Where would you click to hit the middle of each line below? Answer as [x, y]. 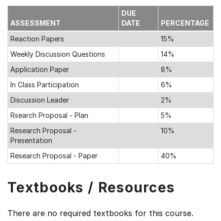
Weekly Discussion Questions [58, 54]
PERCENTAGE [186, 23]
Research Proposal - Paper [54, 156]
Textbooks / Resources [91, 187]
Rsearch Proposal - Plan [49, 115]
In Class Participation [45, 85]
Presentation [31, 140]
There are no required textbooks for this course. [100, 213]
